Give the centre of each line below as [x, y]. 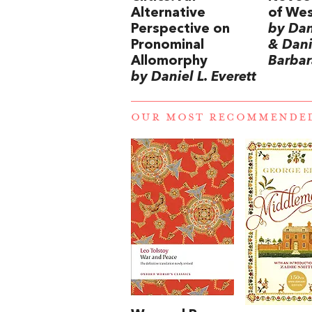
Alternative [168, 13]
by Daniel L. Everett [194, 77]
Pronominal [167, 45]
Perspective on [180, 29]
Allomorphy [169, 61]
